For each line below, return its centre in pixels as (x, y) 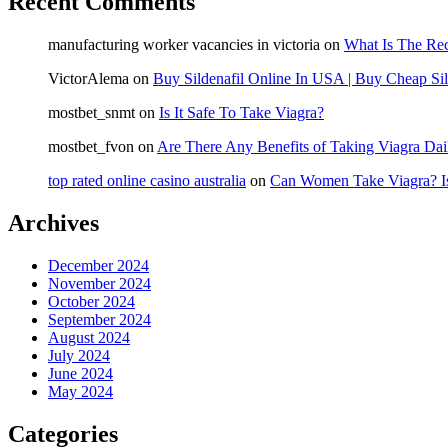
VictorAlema (88, 79)
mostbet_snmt (91, 113)
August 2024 (89, 338)
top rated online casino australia (147, 181)
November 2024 (99, 284)
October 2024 (91, 302)
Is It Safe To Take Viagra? (241, 113)
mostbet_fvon (91, 147)
